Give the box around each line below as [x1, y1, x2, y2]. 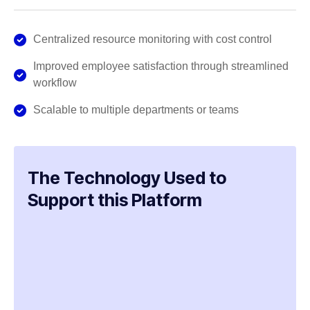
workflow [33, 77, 77, 89]
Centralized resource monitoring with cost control [33, 33, 272, 46]
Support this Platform [28, 190, 202, 211]
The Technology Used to [28, 167, 226, 189]
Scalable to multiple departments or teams [33, 104, 239, 116]
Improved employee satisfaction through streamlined [33, 60, 289, 73]
